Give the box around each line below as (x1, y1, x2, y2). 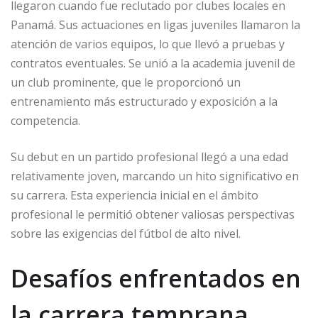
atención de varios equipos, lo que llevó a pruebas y (11, 36, 285, 52)
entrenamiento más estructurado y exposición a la (11, 94, 278, 109)
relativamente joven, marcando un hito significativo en (11, 168, 299, 184)
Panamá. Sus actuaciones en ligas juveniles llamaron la (11, 17, 300, 33)
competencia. (11, 113, 80, 128)
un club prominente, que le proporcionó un (11, 75, 241, 90)
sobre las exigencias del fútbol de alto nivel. (11, 226, 241, 241)
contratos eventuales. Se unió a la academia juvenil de (11, 55, 295, 71)
